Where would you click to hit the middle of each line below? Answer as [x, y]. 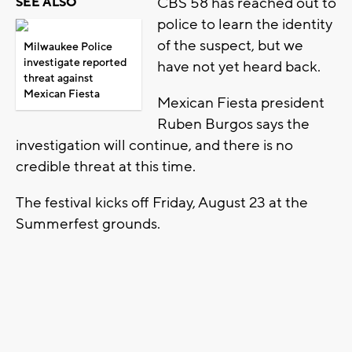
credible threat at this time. [107, 167]
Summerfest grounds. [90, 224]
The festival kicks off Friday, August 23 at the [162, 203]
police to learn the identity [245, 25]
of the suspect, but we [230, 46]
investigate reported [75, 63]
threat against [59, 79]
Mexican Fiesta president [241, 103]
